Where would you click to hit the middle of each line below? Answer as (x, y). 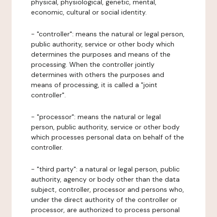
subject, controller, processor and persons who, (108, 189)
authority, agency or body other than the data (105, 179)
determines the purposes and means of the (101, 54)
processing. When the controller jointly (93, 64)
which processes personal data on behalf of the (108, 137)
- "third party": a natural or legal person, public (105, 169)
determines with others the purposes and (98, 75)
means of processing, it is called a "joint (94, 85)
